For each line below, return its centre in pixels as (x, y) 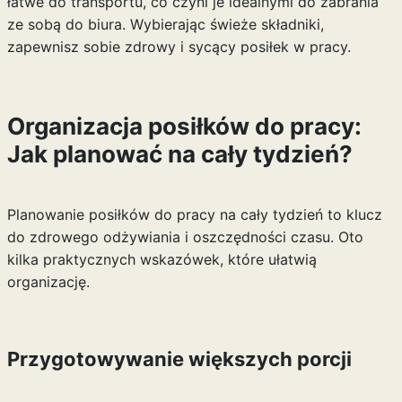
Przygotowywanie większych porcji (179, 359)
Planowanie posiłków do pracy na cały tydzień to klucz (194, 214)
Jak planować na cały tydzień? (179, 154)
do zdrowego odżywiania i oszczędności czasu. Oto (185, 237)
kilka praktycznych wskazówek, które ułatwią (162, 259)
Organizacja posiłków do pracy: (184, 126)
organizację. (48, 282)
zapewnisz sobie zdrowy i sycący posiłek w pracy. (179, 47)
